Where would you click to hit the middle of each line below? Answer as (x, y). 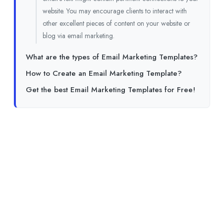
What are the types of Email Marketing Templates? (112, 57)
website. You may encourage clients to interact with (115, 11)
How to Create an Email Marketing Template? (104, 74)
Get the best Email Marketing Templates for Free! (111, 90)
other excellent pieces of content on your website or (116, 24)
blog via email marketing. (79, 36)
